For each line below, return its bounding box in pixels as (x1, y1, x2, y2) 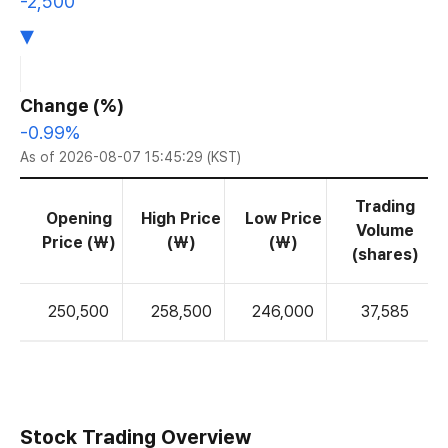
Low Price (244, 209, 322, 228)
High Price (141, 209, 221, 228)
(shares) (351, 245, 419, 264)
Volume (356, 221, 414, 240)
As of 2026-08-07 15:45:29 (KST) (20, 149, 241, 165)
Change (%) (20, 95, 124, 116)
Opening (45, 209, 112, 228)
